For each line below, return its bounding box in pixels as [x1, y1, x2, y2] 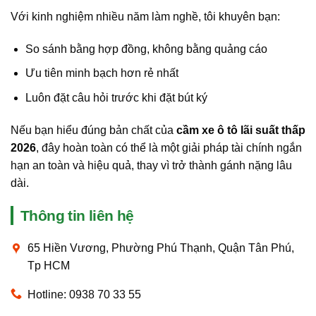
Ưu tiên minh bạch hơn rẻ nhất [25, 67, 178, 80]
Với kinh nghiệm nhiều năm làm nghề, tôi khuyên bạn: [11, 10, 280, 23]
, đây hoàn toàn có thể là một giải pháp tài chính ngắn [36, 141, 302, 154]
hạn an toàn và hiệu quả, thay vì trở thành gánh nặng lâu [11, 159, 292, 171]
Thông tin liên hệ [20, 207, 134, 224]
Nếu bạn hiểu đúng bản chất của [11, 123, 176, 136]
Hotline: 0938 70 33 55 [28, 288, 141, 300]
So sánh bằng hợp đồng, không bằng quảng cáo [25, 42, 267, 55]
